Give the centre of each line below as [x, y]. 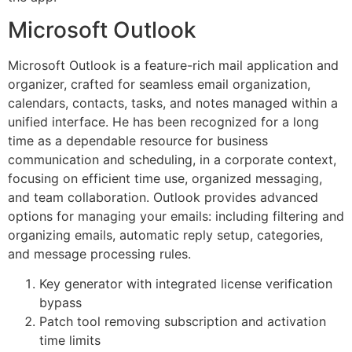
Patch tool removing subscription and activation [183, 322]
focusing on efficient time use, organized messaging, [165, 178]
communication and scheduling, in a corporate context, [172, 159]
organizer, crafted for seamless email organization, [159, 84]
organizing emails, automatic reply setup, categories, [165, 235]
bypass [60, 303]
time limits [70, 341]
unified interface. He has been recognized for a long [163, 121]
